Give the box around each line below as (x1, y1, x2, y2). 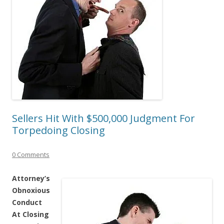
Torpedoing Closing (12, 123, 105, 137)
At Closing (12, 209, 49, 219)
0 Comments (12, 149, 49, 159)
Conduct (12, 197, 42, 207)
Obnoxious (12, 185, 50, 195)
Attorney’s (12, 173, 50, 183)
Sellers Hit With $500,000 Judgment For (12, 111, 195, 125)
